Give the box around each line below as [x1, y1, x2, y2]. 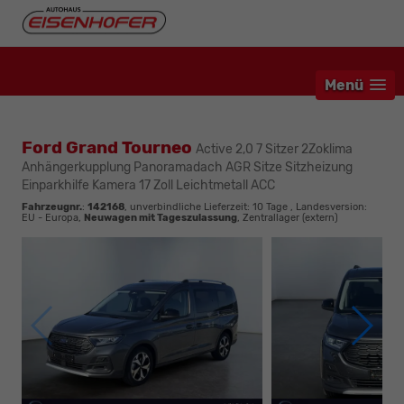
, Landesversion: [288, 201, 367, 214]
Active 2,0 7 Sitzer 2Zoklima [196, 142, 353, 158]
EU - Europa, [22, 212, 84, 225]
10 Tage [252, 201, 288, 214]
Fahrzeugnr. [22, 201, 82, 214]
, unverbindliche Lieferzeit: [124, 201, 252, 214]
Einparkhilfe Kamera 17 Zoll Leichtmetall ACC [22, 178, 275, 194]
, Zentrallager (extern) [237, 212, 338, 225]
